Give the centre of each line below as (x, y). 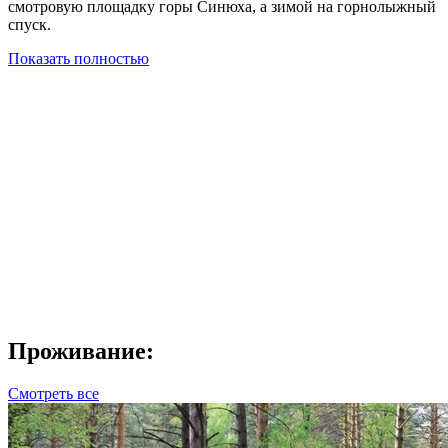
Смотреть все (53, 393)
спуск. (29, 24)
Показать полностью (78, 58)
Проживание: (81, 350)
